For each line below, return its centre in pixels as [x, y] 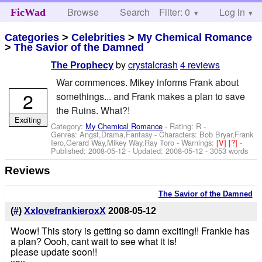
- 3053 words [226, 150]
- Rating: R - [185, 126]
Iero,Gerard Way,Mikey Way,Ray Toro [113, 142]
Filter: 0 [175, 12]
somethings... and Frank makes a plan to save [150, 96]
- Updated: [146, 150]
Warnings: [199, 142]
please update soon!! [54, 252]
